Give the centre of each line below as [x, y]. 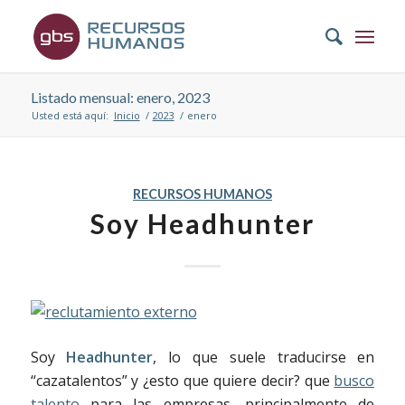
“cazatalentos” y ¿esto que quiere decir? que [182, 380]
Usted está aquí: [70, 115]
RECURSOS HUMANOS [202, 194]
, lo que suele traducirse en [264, 357]
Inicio [127, 115]
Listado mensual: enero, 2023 [120, 97]
